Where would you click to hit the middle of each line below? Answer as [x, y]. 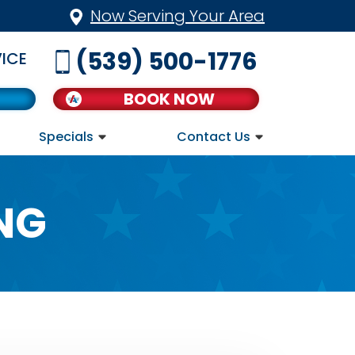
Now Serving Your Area [177, 16]
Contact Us [213, 136]
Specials [66, 136]
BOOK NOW [169, 99]
